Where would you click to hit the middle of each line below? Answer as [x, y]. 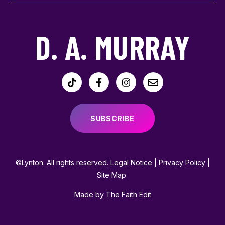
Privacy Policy [182, 163]
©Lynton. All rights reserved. [63, 163]
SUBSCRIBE [113, 119]
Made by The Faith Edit [113, 195]
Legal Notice [131, 163]
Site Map [111, 175]
